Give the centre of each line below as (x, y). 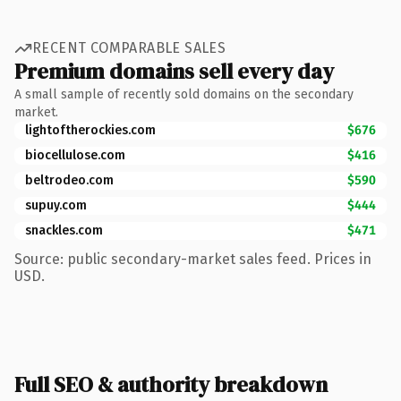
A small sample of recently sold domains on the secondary (184, 94)
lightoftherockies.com (90, 130)
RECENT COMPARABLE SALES (129, 48)
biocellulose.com (75, 155)
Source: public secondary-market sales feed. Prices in (193, 259)
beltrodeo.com (69, 180)
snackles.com (64, 230)
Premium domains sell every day (174, 71)
